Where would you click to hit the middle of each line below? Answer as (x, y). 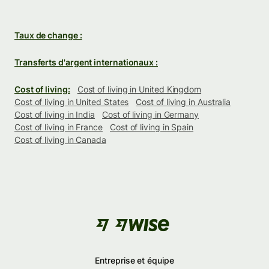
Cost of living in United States (72, 101)
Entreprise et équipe (134, 260)
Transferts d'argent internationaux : (86, 62)
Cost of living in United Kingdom (139, 89)
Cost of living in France (59, 127)
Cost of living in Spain (152, 127)
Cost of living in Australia (183, 101)
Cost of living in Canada (60, 139)
